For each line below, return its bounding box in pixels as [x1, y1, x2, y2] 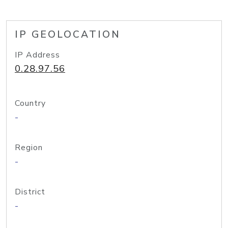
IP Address [15, 49, 60, 61]
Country [15, 98, 46, 109]
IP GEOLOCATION [15, 28, 121, 41]
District [15, 186, 45, 197]
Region [15, 142, 43, 153]
